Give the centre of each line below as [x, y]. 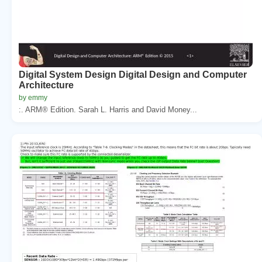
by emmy [33, 97]
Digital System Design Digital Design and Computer [133, 74]
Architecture [46, 85]
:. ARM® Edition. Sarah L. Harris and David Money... [108, 109]
